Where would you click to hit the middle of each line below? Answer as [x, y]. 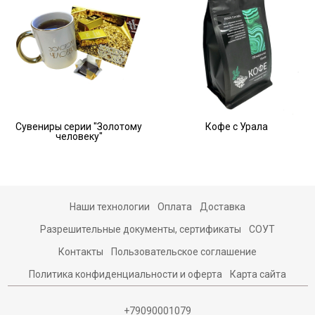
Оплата [175, 206]
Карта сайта [258, 275]
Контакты [81, 252]
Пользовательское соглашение [184, 252]
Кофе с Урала [236, 126]
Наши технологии [109, 206]
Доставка [223, 206]
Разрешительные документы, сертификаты [140, 229]
